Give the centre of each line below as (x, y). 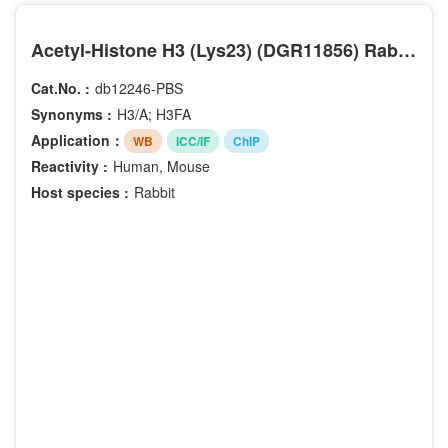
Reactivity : (69, 165)
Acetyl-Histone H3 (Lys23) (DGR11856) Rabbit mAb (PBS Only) (407, 50)
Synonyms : (71, 114)
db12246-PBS (139, 88)
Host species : (80, 191)
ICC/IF (193, 140)
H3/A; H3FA (154, 114)
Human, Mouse (161, 165)
